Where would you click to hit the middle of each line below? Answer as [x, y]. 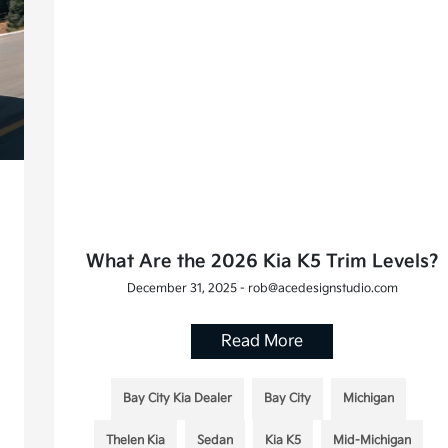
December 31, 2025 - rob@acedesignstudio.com [262, 288]
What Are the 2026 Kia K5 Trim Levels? [262, 261]
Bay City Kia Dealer [177, 398]
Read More [262, 341]
